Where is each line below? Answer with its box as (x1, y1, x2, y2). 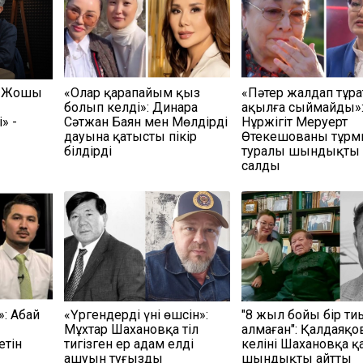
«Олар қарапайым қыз (63, 84, 200, 100)
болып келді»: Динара (63, 99, 198, 115)
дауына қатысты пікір (63, 128, 197, 144)
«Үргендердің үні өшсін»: (63, 306, 208, 322)
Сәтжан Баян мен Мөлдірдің (63, 113, 228, 130)
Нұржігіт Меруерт (241, 113, 348, 130)
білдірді (63, 143, 112, 159)
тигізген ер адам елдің (63, 335, 194, 352)
